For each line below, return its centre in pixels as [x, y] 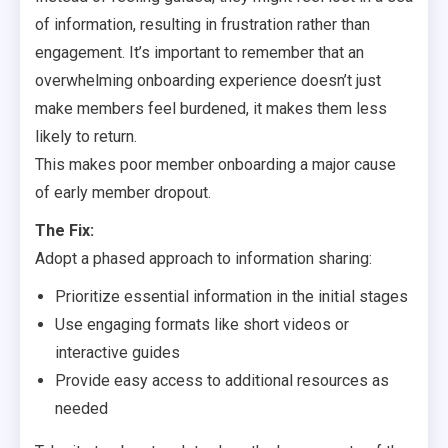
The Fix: [64, 230]
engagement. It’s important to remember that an [199, 52]
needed [81, 408]
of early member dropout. [123, 192]
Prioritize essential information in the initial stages [231, 296]
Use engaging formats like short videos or [202, 324]
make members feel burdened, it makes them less [211, 108]
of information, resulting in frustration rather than [202, 24]
